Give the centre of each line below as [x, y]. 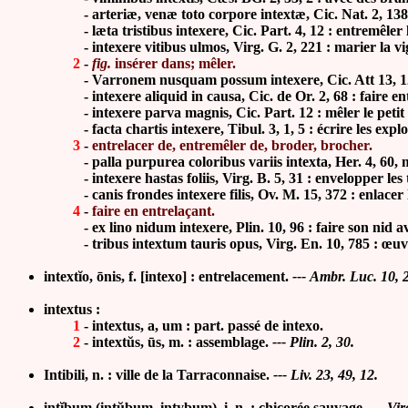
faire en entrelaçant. [153, 211]
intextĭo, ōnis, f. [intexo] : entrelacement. [166, 276]
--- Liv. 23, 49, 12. [326, 375]
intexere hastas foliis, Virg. [173, 178]
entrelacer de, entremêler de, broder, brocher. [232, 145]
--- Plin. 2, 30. [313, 342]
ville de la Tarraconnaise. [194, 375]
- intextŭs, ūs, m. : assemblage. [176, 342]
